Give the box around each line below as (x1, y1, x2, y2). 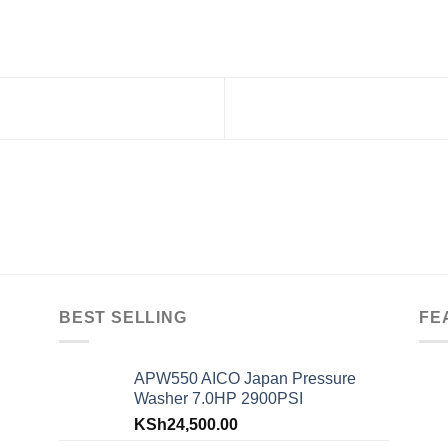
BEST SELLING (59, 308, 187, 326)
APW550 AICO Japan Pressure (134, 370, 356, 388)
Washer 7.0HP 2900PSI (134, 390, 303, 408)
